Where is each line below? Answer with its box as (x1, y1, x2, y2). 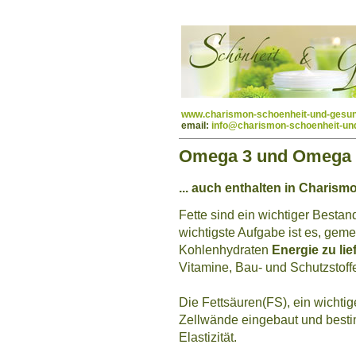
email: (181, 120, 211, 131)
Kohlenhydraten (179, 242, 272, 257)
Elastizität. (179, 330, 237, 344)
